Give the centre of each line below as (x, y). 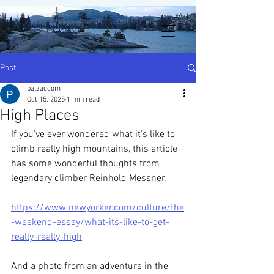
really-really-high (46, 237)
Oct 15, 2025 (46, 100)
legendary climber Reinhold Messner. (90, 179)
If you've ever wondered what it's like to (94, 135)
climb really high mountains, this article (95, 149)
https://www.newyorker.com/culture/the (98, 208)
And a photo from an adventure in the (91, 267)
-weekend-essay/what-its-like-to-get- (90, 223)
